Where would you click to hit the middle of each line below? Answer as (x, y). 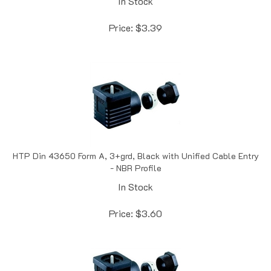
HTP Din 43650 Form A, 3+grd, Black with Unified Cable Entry (135, 143)
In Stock (135, 174)
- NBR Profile (135, 155)
